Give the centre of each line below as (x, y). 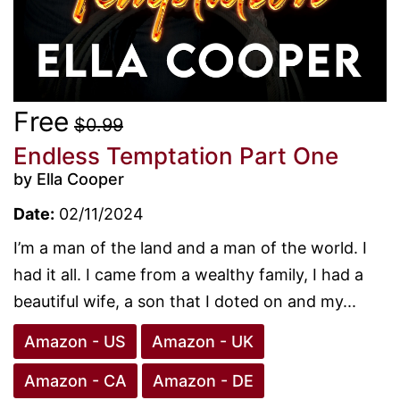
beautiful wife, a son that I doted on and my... (185, 301)
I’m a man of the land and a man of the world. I (190, 247)
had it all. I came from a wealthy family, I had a (188, 274)
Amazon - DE (203, 380)
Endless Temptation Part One (176, 155)
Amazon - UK (203, 341)
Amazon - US (75, 341)
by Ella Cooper (69, 179)
